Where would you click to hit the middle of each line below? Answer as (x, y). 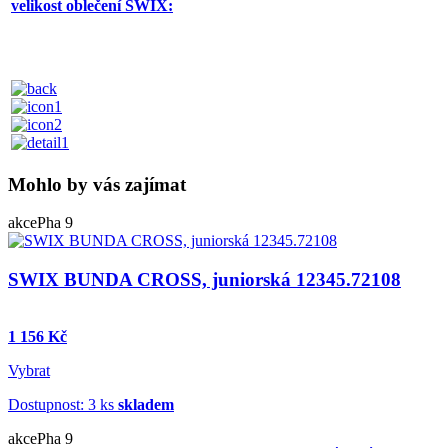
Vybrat (29, 370)
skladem (146, 404)
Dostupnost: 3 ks (63, 404)
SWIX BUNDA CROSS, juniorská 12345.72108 (204, 280)
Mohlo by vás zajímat (97, 184)
